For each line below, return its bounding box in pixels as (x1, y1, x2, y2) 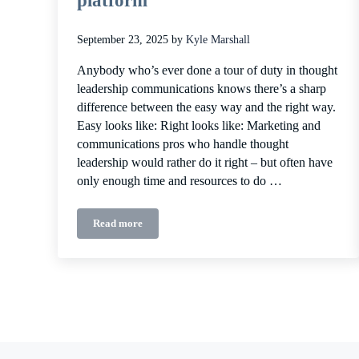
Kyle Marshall (186, 33, 250, 46)
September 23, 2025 (77, 33, 168, 46)
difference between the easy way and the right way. (77, 100, 336, 115)
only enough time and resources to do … (77, 174, 282, 189)
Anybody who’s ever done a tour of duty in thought (77, 63, 337, 79)
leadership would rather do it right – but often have (77, 155, 333, 171)
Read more (93, 218, 143, 230)
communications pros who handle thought (77, 137, 288, 152)
